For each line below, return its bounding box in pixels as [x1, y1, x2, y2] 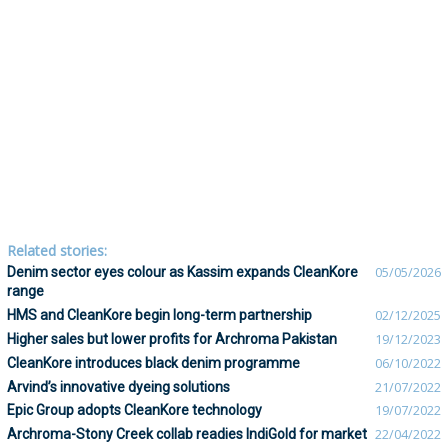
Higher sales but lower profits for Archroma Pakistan [7, 330, 337, 347]
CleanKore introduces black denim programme [7, 354, 300, 371]
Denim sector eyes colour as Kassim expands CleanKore [7, 264, 358, 281]
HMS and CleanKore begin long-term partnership [7, 307, 312, 324]
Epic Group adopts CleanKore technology [7, 402, 262, 419]
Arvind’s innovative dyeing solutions [7, 378, 230, 395]
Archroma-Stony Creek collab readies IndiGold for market [7, 426, 367, 443]
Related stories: [7, 240, 107, 260]
